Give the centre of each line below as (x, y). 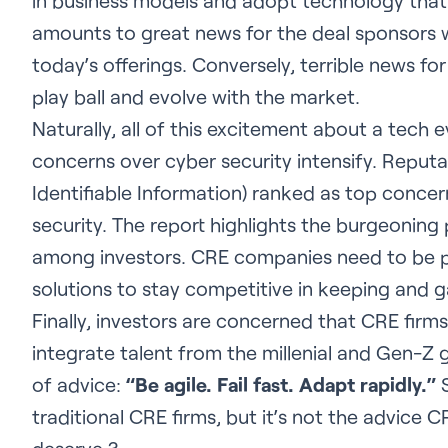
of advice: (79, 384)
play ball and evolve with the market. (196, 96)
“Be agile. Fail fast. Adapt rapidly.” (281, 384)
